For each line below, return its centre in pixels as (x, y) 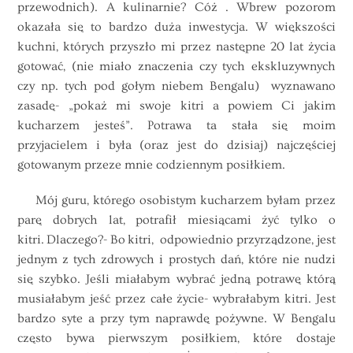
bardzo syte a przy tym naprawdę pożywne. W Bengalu (176, 318)
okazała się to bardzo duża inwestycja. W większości (176, 27)
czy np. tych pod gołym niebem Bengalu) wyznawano (176, 86)
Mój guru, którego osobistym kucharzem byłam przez (176, 200)
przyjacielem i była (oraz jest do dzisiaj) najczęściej (176, 145)
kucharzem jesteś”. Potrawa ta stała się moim (176, 126)
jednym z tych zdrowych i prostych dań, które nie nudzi (176, 259)
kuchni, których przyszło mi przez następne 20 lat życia (176, 47)
